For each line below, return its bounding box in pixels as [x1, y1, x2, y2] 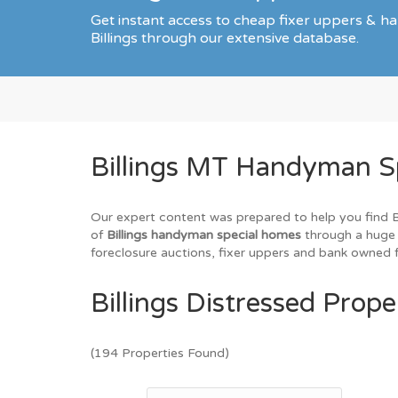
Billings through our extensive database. [91, 29, 359, 47]
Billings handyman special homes [107, 227, 301, 243]
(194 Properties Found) [91, 346, 229, 361]
